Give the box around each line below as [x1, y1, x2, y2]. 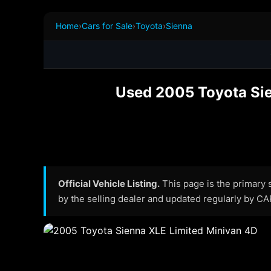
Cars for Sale [82, 21, 132, 31]
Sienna [166, 21, 192, 31]
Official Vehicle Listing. [58, 178, 160, 189]
